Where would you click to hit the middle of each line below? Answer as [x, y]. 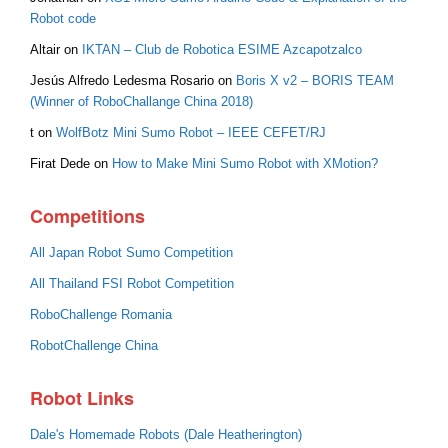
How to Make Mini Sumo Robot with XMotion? [245, 163]
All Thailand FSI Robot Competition [132, 283]
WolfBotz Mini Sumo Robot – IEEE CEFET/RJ [191, 132]
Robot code [63, 18]
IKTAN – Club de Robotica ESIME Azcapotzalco [222, 49]
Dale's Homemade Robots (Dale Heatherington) [166, 434]
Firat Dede [60, 163]
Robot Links [82, 397]
